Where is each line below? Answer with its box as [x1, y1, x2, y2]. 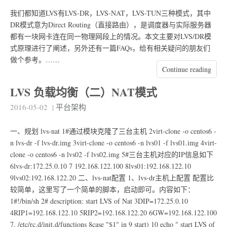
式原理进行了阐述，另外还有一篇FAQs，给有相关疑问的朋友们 [10, 43, 210, 53]
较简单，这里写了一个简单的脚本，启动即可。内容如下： [10, 184, 195, 194]
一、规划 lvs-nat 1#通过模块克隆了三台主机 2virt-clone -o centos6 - [10, 126, 216, 136]
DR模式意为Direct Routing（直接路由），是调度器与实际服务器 [10, 20, 211, 30]
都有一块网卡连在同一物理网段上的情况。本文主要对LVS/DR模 [10, 31, 211, 42]
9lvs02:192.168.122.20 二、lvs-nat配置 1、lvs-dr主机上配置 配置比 [10, 172, 214, 182]
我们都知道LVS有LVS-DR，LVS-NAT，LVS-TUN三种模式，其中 [10, 8, 211, 18]
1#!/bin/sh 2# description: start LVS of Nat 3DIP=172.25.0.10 [10, 196, 188, 206]
